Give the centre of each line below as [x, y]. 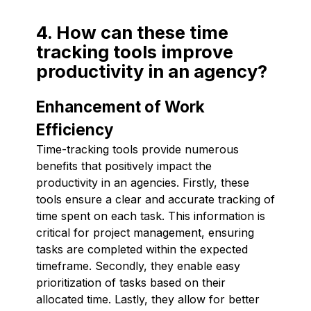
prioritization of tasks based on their [131, 282]
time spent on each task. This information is [151, 216]
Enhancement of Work [120, 106]
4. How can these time [132, 32]
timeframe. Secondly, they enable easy [138, 266]
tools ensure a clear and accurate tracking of [155, 199]
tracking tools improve [135, 51]
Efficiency [75, 129]
